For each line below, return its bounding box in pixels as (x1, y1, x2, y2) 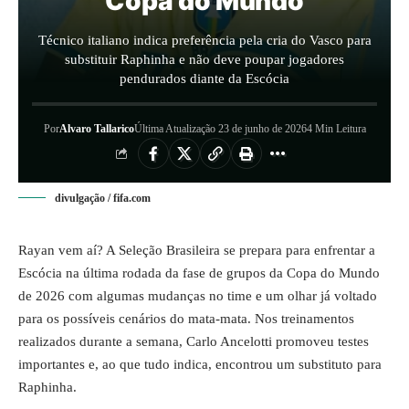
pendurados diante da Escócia (120, 71, 289, 86)
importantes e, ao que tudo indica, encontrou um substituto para (18, 357, 382, 372)
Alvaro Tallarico (58, 122, 134, 135)
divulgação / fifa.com (55, 192, 151, 204)
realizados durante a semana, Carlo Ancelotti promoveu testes (18, 334, 369, 349)
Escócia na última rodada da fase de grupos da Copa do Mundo (18, 266, 380, 280)
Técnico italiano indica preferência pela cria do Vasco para (37, 33, 372, 47)
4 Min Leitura (306, 122, 366, 135)
